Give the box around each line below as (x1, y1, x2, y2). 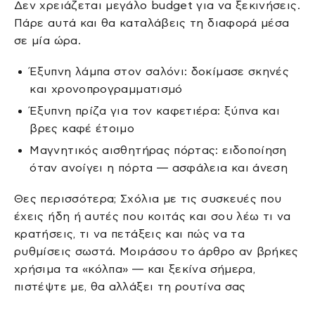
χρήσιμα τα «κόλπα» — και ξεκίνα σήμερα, (14, 262, 256, 275)
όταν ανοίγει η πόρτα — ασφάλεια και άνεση (30, 162, 288, 174)
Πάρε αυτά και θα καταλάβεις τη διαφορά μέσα (14, 17, 290, 30)
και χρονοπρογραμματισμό (30, 82, 183, 95)
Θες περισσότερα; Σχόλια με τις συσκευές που (14, 192, 282, 205)
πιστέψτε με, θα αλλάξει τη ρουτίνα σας (14, 280, 246, 292)
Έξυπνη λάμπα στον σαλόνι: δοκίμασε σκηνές (30, 65, 290, 77)
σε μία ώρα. (14, 34, 81, 47)
